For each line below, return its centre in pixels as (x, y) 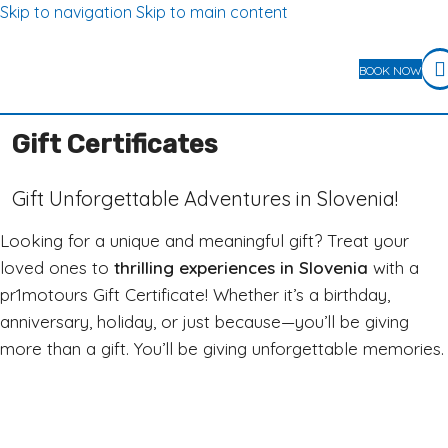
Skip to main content (212, 12)
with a (393, 267)
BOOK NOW (390, 70)
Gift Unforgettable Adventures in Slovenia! (205, 198)
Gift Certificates (114, 144)
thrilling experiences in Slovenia (241, 267)
